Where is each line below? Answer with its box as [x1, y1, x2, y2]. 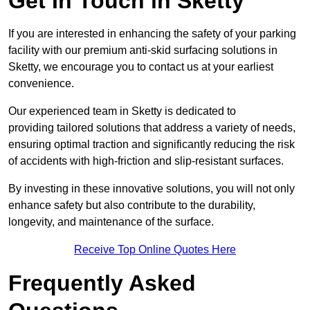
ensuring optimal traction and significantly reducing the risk [8, 138, 295, 151]
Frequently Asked [8, 271, 196, 296]
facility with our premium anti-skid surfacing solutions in [8, 44, 277, 57]
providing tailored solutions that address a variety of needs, [8, 122, 295, 134]
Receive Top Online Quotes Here [74, 244, 236, 256]
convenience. [8, 77, 74, 90]
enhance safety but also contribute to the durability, [8, 199, 255, 212]
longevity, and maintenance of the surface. [8, 216, 214, 228]
